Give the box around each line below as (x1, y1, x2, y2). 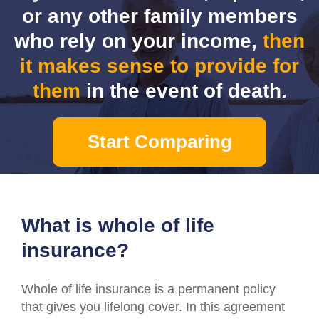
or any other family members (21, 4, 298, 27)
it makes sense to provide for (20, 54, 299, 77)
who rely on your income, (14, 29, 263, 52)
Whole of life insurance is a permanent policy (21, 281, 276, 296)
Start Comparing (87, 130, 232, 152)
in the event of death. (80, 79, 287, 102)
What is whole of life (21, 214, 214, 236)
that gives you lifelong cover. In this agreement (21, 299, 285, 314)
